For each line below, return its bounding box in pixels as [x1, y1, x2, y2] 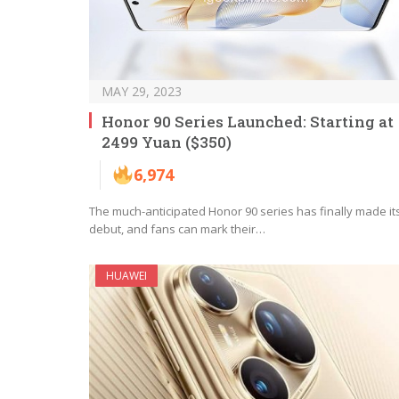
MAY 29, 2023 [102, 82, 182, 100]
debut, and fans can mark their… [89, 220, 265, 237]
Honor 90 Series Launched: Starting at [102, 110, 394, 132]
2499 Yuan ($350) [102, 131, 232, 152]
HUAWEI [106, 267, 147, 283]
